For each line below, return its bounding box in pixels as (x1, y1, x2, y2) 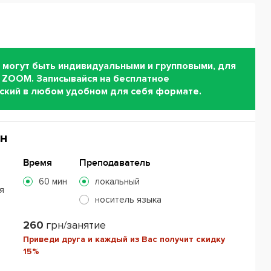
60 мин (39, 175, 68, 187)
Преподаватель (79, 156, 151, 169)
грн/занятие (46, 218, 106, 232)
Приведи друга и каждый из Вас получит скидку (23, 233, 226, 244)
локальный (95, 175, 140, 187)
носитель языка (95, 194, 162, 205)
